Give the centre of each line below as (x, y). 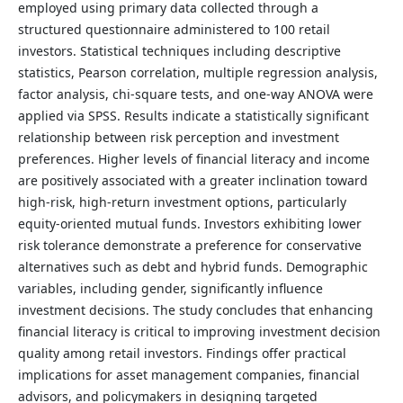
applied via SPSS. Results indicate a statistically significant (193, 116)
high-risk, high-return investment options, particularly (182, 202)
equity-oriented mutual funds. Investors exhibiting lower (189, 224)
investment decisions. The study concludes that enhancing (195, 310)
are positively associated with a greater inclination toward (193, 181)
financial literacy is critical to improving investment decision (199, 332)
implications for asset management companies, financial (188, 375)
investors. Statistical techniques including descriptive (179, 51)
